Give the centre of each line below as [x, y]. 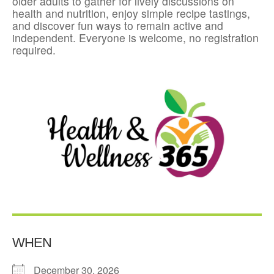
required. [34, 50]
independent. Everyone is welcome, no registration [135, 38]
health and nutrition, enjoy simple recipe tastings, [131, 13]
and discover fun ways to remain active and [118, 26]
